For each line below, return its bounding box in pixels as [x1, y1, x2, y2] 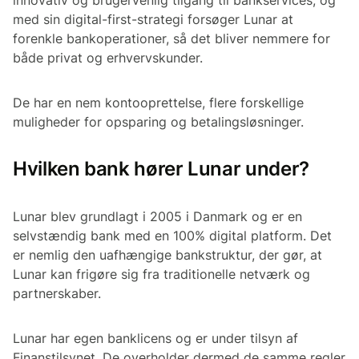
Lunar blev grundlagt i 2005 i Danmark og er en [13, 208, 302, 224]
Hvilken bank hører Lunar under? [13, 156, 309, 180]
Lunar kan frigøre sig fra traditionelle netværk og [13, 265, 310, 282]
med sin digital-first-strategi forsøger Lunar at [13, 10, 293, 27]
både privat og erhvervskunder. [13, 49, 203, 66]
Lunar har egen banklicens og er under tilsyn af [13, 329, 298, 346]
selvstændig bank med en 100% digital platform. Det [13, 227, 332, 244]
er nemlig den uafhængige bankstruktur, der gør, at [13, 246, 322, 263]
